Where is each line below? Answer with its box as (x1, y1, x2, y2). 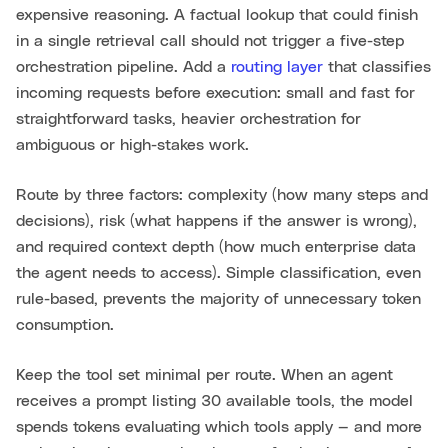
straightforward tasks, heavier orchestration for (16, 111, 361, 128)
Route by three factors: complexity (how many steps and (16, 187, 428, 204)
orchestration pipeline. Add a (16, 59, 231, 76)
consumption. (16, 317, 114, 334)
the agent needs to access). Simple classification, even (16, 265, 421, 282)
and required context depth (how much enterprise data (16, 239, 416, 256)
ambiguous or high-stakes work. (16, 137, 249, 154)
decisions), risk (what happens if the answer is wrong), (16, 213, 417, 230)
